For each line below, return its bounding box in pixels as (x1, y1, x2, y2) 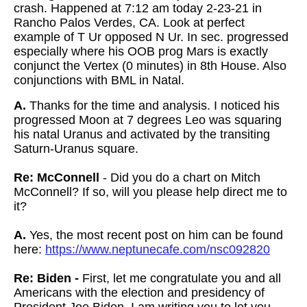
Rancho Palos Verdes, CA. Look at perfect (14, 16, 245, 29)
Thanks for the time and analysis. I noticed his (26, 99, 280, 112)
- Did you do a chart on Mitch (99, 171, 260, 184)
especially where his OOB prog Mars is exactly (14, 45, 268, 58)
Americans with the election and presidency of (14, 286, 265, 299)
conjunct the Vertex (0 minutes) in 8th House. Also (14, 59, 286, 73)
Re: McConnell (14, 171, 99, 184)
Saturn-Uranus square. (14, 142, 138, 156)
